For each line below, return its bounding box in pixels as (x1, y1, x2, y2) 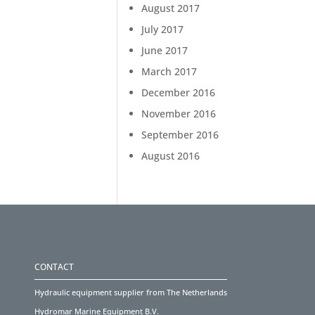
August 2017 (141, 1, 200, 15)
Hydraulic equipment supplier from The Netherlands (34, 286, 228, 297)
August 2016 (141, 149, 200, 163)
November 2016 (141, 107, 217, 121)
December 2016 (141, 86, 216, 100)
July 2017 (141, 22, 184, 37)
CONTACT (34, 260, 75, 273)
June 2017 (141, 44, 188, 58)
